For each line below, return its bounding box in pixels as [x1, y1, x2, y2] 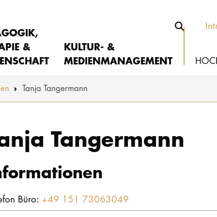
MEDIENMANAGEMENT [64, 53, 173, 67]
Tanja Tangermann [22, 82, 88, 94]
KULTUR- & [64, 39, 115, 53]
